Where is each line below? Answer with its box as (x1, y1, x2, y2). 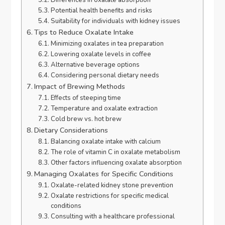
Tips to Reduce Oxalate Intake (34, 27, 134, 38)
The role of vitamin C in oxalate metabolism (50, 148, 180, 157)
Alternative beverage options (50, 60, 140, 70)
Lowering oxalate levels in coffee (50, 50, 151, 59)
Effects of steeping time (50, 93, 121, 103)
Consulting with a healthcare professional (50, 212, 175, 221)
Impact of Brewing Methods (34, 81, 126, 92)
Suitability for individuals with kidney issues (50, 17, 180, 26)
